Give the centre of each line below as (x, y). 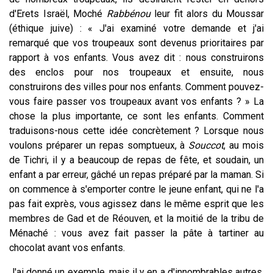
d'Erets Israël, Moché (58, 13)
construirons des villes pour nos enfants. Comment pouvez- (136, 87)
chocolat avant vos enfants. (67, 247)
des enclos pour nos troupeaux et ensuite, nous (136, 72)
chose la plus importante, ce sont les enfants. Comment (136, 116)
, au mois (244, 145)
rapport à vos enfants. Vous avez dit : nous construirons (136, 57)
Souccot (204, 145)
